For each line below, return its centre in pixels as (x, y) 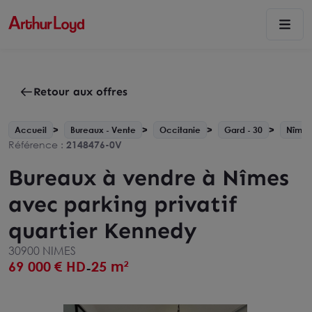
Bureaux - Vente (103, 130)
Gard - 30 (243, 130)
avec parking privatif (123, 204)
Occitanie (180, 130)
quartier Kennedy (103, 231)
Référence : (37, 145)
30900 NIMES (42, 251)
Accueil (31, 130)
